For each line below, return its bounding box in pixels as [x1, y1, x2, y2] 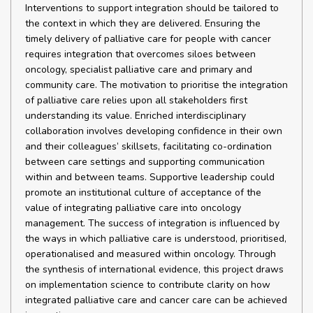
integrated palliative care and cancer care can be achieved [25, 293, 287, 307]
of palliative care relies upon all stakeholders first [25, 94, 247, 107]
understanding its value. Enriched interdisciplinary [25, 109, 246, 122]
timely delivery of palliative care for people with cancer [25, 32, 271, 45]
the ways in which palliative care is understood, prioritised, [25, 232, 286, 245]
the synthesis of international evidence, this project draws [25, 263, 284, 276]
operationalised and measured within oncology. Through [25, 247, 276, 261]
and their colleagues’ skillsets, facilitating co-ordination [25, 140, 272, 153]
